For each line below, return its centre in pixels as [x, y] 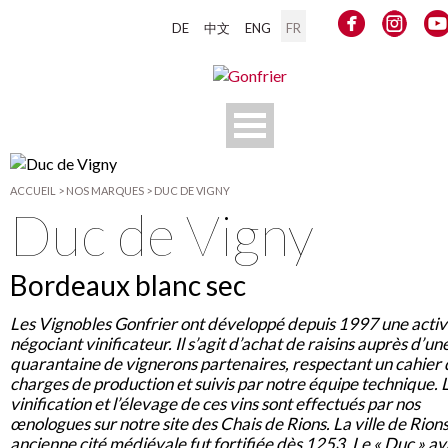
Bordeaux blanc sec [128, 285]
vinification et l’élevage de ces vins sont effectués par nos [215, 404]
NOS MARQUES [105, 190]
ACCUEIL [33, 190]
